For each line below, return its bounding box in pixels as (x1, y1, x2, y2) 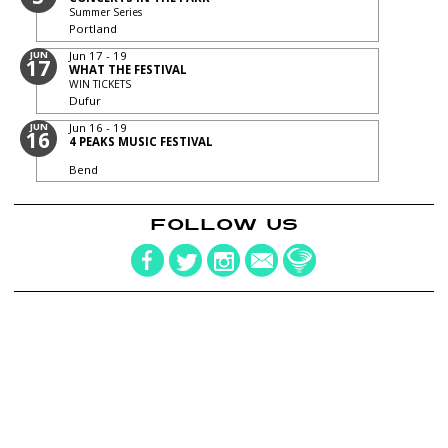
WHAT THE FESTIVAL (69, 61, 188, 77)
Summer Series (69, 5, 143, 20)
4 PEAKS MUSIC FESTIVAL (69, 133, 214, 149)
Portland (69, 21, 118, 37)
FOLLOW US (149, 212, 298, 236)
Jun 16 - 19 (69, 119, 128, 135)
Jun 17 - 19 (69, 47, 128, 63)
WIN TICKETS (69, 76, 132, 91)
